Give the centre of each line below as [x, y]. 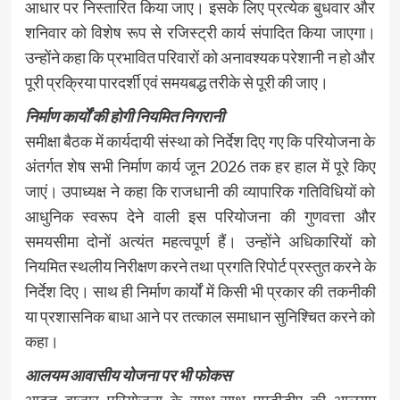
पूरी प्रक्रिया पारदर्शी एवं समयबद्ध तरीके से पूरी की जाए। [176, 82]
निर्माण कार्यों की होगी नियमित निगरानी [124, 116]
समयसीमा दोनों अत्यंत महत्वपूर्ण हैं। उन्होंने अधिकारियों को [200, 241]
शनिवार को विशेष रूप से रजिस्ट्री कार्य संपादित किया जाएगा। [200, 32]
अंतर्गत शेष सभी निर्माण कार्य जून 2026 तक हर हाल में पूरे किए [200, 166]
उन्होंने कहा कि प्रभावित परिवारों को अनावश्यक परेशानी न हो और [200, 57]
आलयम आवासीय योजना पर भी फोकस [128, 375]
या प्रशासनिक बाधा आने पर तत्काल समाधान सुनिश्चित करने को [200, 316]
